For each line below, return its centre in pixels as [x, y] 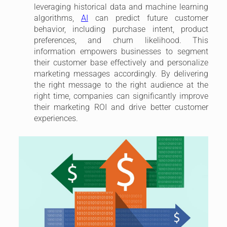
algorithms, [57, 18]
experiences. [56, 118]
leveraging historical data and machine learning [121, 7]
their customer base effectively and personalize [121, 62]
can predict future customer [148, 18]
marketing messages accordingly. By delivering [121, 73]
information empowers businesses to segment [121, 51]
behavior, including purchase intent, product [121, 29]
